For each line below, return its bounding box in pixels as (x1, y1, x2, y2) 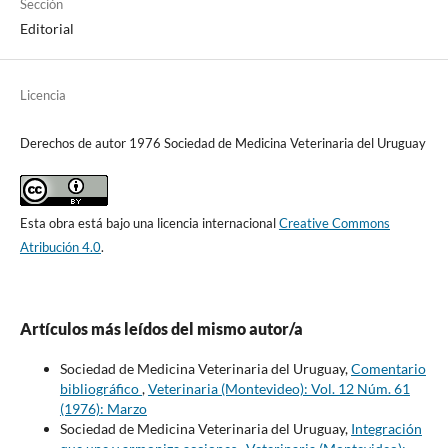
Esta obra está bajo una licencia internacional (19, 214, 279, 231)
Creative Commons (278, 214, 390, 231)
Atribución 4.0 (19, 238, 101, 255)
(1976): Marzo (59, 399, 147, 417)
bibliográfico (59, 379, 142, 397)
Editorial (19, 20, 74, 38)
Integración (350, 419, 422, 437)
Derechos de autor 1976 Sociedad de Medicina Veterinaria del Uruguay (19, 134, 426, 151)
